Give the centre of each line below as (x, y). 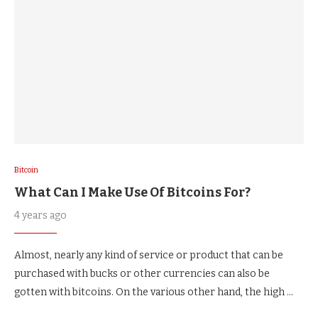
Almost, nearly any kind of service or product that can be (149, 255)
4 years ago (40, 215)
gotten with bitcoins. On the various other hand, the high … (154, 292)
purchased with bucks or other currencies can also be (142, 273)
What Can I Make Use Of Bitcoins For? (132, 192)
